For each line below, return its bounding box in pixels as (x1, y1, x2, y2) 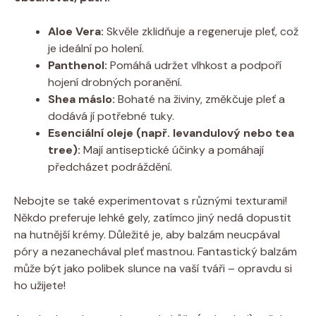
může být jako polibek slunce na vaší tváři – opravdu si (14, 260, 292, 276)
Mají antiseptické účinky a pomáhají (80, 142, 264, 157)
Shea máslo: (48, 91, 115, 107)
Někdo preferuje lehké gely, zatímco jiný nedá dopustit (14, 209, 291, 225)
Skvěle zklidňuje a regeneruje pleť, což (104, 23, 298, 39)
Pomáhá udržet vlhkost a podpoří (107, 57, 281, 73)
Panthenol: (48, 57, 107, 73)
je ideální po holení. (48, 40, 144, 56)
